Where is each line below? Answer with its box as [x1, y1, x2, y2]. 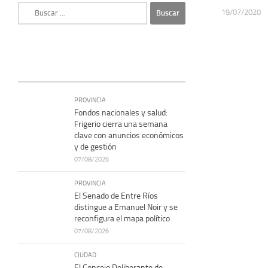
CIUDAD [74, 250, 96, 259]
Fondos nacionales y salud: [74, 107, 167, 118]
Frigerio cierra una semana [74, 118, 167, 129]
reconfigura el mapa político [74, 213, 170, 224]
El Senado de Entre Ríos [74, 190, 158, 201]
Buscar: [17, 2, 44, 13]
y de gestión [74, 141, 117, 152]
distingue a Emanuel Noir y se [74, 202, 178, 212]
